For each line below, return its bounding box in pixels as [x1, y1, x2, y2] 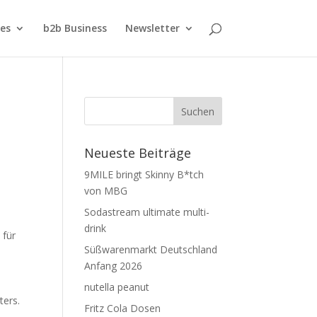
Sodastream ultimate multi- [84, 205, 210, 219]
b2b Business [42, 21, 107, 35]
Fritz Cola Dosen [84, 301, 161, 315]
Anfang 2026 [84, 259, 143, 272]
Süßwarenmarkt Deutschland [84, 243, 218, 256]
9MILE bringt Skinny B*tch [84, 168, 204, 181]
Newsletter [125, 21, 180, 35]
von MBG [84, 184, 128, 197]
